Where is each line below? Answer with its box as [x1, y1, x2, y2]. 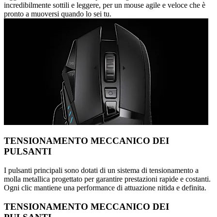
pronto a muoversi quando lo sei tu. [4, 9, 111, 18]
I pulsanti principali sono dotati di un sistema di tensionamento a [4, 166, 199, 175]
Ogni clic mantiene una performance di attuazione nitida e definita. [4, 184, 206, 192]
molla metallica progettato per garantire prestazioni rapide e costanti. [4, 175, 211, 184]
